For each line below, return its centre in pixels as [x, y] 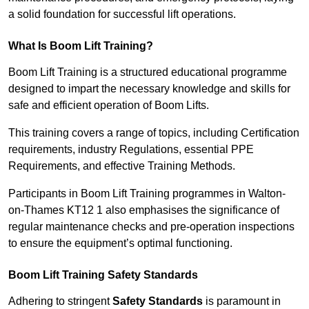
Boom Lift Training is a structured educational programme [148, 72]
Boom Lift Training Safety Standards [103, 275]
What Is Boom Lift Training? [81, 46]
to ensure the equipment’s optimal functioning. [120, 243]
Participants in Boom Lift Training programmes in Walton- [147, 194]
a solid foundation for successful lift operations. [122, 14]
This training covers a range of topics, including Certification [154, 133]
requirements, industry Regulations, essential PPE [131, 150]
